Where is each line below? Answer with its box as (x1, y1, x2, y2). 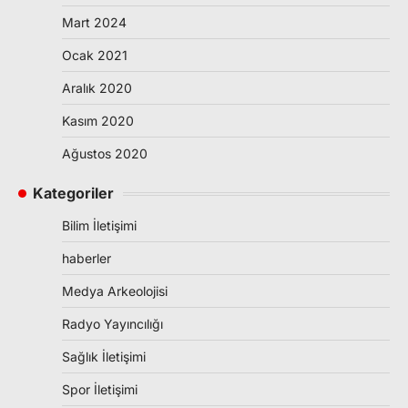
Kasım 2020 (62, 113, 134, 129)
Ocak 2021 (62, 47, 127, 64)
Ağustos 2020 (62, 146, 148, 162)
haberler (62, 250, 111, 267)
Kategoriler (33, 184, 114, 203)
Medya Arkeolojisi (62, 283, 168, 300)
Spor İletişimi (62, 382, 138, 398)
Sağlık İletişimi (62, 349, 146, 365)
